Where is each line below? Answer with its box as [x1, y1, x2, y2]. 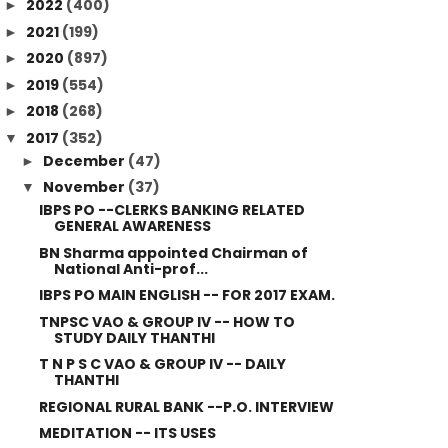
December [42, 150, 128, 171]
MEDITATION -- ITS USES [38, 423, 216, 443]
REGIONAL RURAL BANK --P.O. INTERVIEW [38, 396, 334, 417]
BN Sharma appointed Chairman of [38, 242, 308, 263]
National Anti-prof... [53, 258, 208, 279]
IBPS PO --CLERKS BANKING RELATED [38, 200, 305, 220]
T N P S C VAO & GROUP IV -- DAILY [38, 354, 286, 374]
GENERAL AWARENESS [53, 216, 211, 236]
